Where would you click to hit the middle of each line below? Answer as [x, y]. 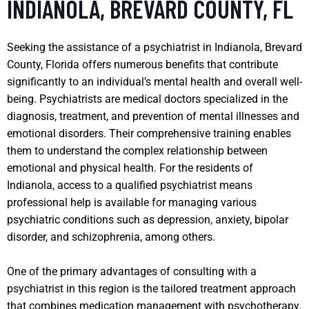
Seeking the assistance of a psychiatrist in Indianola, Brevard [154, 47]
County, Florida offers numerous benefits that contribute [142, 64]
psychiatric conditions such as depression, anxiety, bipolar [148, 219]
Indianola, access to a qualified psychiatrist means [130, 185]
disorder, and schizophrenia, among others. [111, 237]
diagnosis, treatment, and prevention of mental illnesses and [153, 116]
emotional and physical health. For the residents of [130, 168]
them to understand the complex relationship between [137, 150]
